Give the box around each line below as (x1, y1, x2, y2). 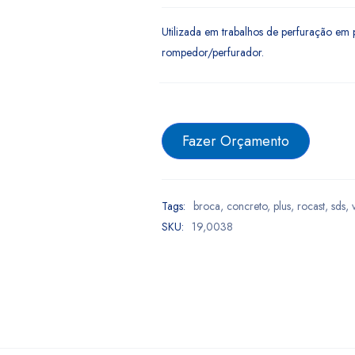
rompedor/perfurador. (162, 44, 265, 60)
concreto (227, 198, 268, 214)
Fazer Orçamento (182, 131, 290, 151)
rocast (297, 198, 326, 214)
